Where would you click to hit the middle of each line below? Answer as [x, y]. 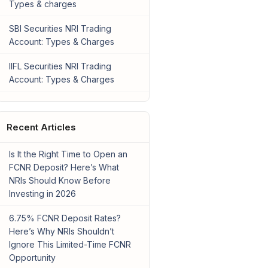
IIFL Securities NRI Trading [60, 66]
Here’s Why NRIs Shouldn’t [61, 232]
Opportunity [32, 258]
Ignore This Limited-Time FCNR [70, 245]
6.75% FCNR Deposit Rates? [65, 218]
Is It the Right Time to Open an [68, 154]
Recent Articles [41, 127]
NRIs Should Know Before [60, 181]
